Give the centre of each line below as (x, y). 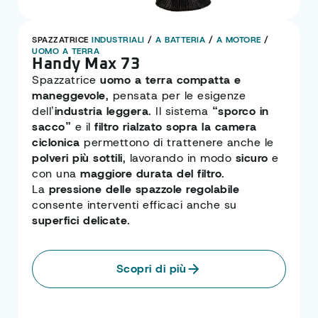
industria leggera (101, 111)
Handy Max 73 (86, 64)
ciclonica (56, 142)
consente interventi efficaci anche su (135, 204)
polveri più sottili (77, 158)
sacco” (51, 126)
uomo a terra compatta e (171, 79)
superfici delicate (79, 220)
